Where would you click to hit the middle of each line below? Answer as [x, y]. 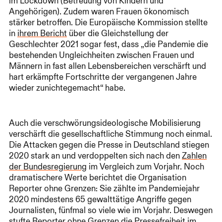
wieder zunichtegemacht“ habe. [67, 88]
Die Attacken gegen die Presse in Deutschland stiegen [109, 145]
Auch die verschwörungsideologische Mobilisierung [105, 123]
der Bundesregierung [48, 167]
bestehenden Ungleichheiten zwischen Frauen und [102, 55]
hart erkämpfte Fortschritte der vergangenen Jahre [103, 77]
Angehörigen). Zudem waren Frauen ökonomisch [99, 12]
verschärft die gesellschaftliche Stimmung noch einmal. [111, 134]
